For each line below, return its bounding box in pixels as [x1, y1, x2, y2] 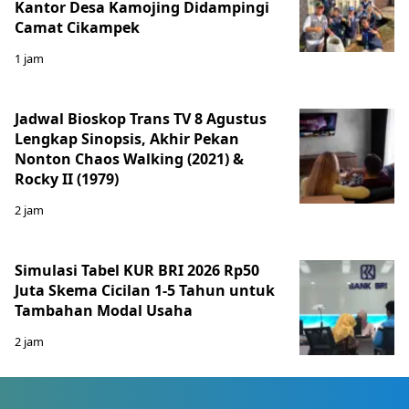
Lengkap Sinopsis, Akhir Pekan [15, 128, 239, 149]
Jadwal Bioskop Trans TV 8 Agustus [15, 108, 267, 129]
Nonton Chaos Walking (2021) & [15, 148, 244, 169]
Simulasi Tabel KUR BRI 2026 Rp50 [15, 259, 259, 280]
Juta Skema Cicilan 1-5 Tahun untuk [15, 279, 275, 300]
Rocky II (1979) [15, 168, 122, 189]
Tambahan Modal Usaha [15, 299, 193, 320]
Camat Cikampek [15, 16, 140, 37]
